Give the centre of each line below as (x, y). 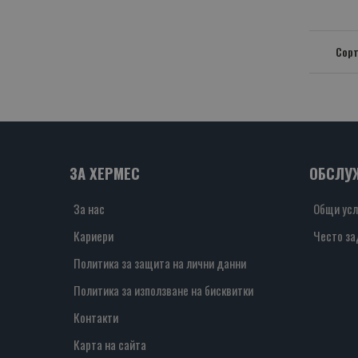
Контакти (96, 318)
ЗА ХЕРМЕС (105, 173)
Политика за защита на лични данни (160, 263)
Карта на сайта (110, 345)
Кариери (93, 236)
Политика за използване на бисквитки (163, 290)
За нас (89, 209)
